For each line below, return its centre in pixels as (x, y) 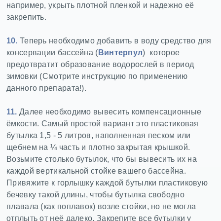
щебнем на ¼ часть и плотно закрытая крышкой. (98, 147)
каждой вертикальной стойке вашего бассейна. (96, 171)
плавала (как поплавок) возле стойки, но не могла (101, 207)
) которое (161, 53)
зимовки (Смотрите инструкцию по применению (97, 76)
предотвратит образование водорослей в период (100, 65)
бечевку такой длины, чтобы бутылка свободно (95, 195)
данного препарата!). (47, 88)
